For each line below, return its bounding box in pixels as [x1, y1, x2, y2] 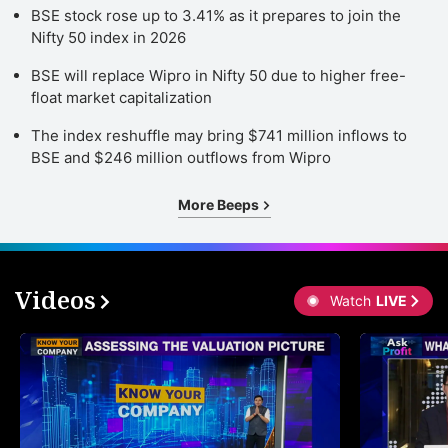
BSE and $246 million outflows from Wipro [31, 147, 331, 167]
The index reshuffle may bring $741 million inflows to [31, 125, 407, 145]
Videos [15, 282, 96, 316]
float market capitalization [31, 87, 212, 107]
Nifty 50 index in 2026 [31, 27, 186, 47]
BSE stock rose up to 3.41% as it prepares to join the [31, 5, 401, 25]
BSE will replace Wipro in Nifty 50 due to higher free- [31, 65, 406, 85]
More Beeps [177, 195, 262, 213]
